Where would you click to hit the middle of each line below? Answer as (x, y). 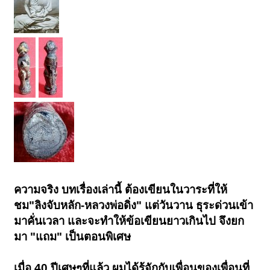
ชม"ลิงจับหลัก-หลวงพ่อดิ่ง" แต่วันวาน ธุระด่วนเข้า (134, 206)
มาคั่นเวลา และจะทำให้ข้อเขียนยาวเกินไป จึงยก (129, 221)
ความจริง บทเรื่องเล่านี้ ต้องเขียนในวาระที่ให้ (121, 190)
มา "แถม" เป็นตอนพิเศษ (73, 237)
